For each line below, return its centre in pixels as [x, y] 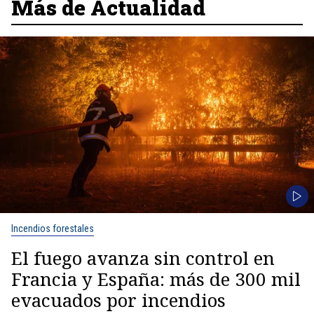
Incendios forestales [53, 228]
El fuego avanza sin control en [143, 258]
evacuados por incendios [118, 300]
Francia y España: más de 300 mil [156, 279]
